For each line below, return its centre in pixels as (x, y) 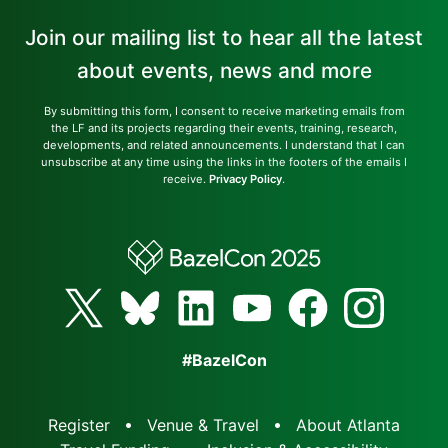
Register (79, 424)
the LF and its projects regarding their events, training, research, (224, 127)
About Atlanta (348, 424)
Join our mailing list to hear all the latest (224, 37)
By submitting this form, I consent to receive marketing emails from (224, 110)
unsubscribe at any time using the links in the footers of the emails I (224, 161)
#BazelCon (224, 359)
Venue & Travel (203, 424)
